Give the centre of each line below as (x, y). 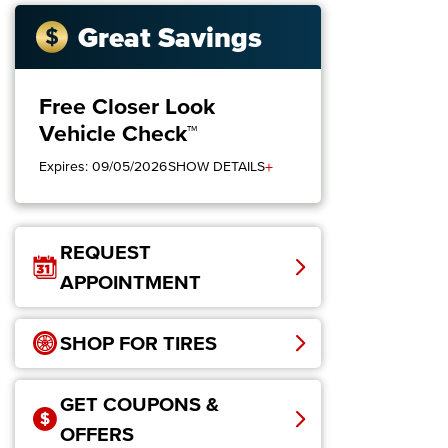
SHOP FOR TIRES (138, 343)
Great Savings (169, 36)
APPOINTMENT (130, 282)
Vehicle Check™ (118, 133)
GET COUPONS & (139, 404)
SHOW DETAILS (216, 167)
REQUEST (105, 252)
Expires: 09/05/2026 (103, 167)
